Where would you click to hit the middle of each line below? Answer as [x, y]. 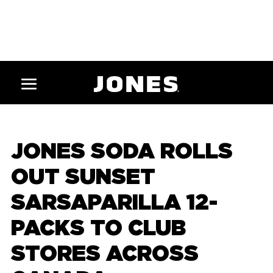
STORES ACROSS [105, 254]
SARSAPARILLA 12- [114, 203]
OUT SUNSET [83, 177]
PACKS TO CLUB [98, 229]
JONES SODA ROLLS [122, 152]
